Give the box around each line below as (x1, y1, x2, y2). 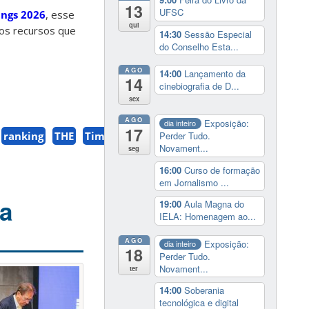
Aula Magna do (183, 197, 244, 211)
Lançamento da (183, 66, 246, 80)
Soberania (183, 283, 224, 297)
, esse (46, 8, 74, 22)
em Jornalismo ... (159, 175, 229, 189)
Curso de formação (183, 163, 260, 177)
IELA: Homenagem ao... (159, 210, 256, 223)
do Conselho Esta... (159, 39, 239, 53)
